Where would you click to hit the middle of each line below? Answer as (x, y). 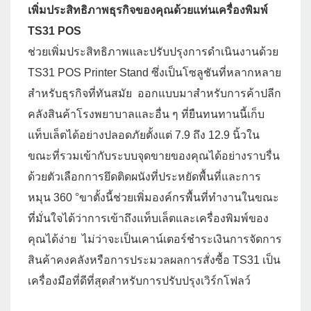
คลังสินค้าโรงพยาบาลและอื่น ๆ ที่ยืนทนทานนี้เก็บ (146, 115)
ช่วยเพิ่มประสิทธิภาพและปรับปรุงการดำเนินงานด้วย (153, 52)
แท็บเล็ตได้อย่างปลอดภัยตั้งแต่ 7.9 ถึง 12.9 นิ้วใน (144, 135)
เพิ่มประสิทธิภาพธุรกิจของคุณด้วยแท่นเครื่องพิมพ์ (148, 10)
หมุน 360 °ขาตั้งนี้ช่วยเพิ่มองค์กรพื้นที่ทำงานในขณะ (153, 198)
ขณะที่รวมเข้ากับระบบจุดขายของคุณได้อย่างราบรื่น (155, 156)
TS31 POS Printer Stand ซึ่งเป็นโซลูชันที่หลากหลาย (154, 73)
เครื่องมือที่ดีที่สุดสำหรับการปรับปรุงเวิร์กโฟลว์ (139, 281)
